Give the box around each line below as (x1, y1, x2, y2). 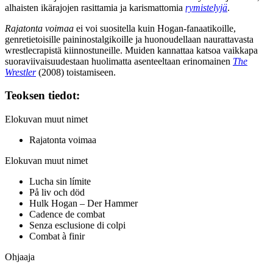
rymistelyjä (185, 2, 227, 13)
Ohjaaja (5, 252, 35, 263)
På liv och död (29, 187, 85, 198)
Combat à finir (29, 231, 85, 242)
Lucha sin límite (29, 176, 91, 187)
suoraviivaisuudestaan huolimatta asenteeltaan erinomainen (5, 55, 233, 66)
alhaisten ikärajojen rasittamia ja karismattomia (5, 2, 185, 13)
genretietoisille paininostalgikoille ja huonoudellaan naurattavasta (5, 34, 253, 44)
